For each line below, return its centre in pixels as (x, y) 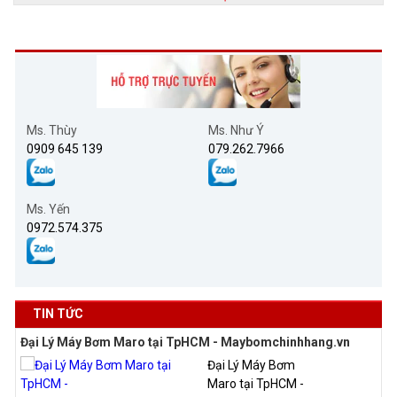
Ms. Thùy (52, 131)
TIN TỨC (58, 313)
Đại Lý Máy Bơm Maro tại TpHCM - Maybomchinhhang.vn (185, 342)
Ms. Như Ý (236, 131)
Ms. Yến (48, 209)
